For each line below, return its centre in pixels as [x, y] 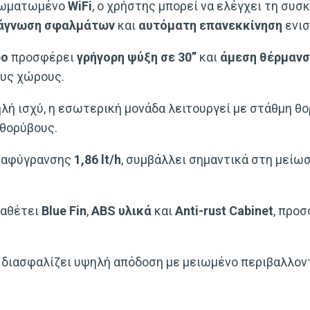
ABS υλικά [121, 210]
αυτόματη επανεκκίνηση [210, 25]
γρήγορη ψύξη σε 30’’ [137, 57]
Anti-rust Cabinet [224, 210]
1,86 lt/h [98, 159]
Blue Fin [64, 210]
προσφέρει [43, 57]
